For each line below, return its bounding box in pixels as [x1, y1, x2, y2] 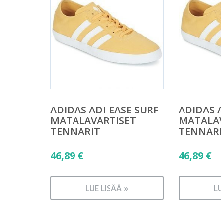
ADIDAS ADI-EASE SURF [50, 103, 159, 116]
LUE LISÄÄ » [85, 183, 129, 194]
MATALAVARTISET [50, 113, 136, 127]
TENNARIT [50, 124, 100, 138]
